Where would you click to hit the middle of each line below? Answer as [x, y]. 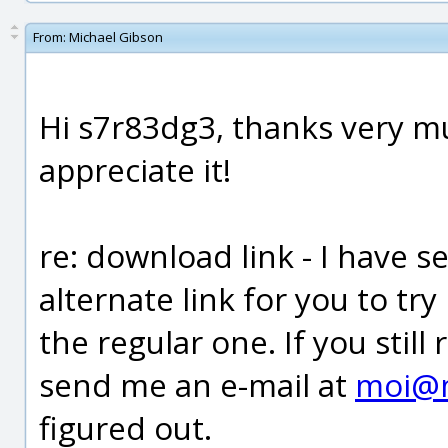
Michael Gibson [116, 37]
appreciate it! [135, 169]
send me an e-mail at [197, 384]
